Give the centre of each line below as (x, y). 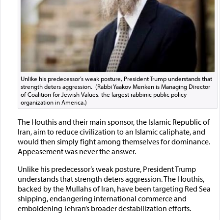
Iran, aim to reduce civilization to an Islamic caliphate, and (111, 131)
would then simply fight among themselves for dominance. (114, 141)
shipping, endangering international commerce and (102, 198)
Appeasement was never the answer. (77, 151)
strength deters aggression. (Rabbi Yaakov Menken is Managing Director (115, 87)
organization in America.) (54, 102)
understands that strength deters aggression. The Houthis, (111, 179)
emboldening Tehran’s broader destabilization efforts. (106, 208)
